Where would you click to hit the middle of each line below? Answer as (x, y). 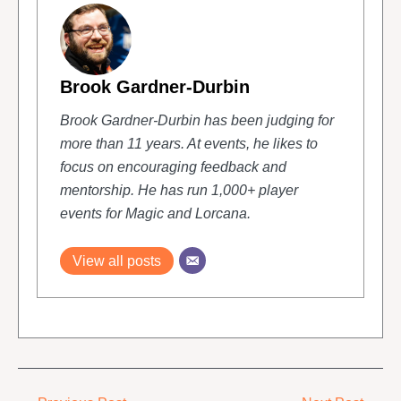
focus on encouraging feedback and (173, 166)
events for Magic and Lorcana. (155, 213)
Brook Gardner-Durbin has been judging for (196, 120)
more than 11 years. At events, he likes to (188, 143)
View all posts (116, 260)
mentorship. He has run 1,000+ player (179, 190)
